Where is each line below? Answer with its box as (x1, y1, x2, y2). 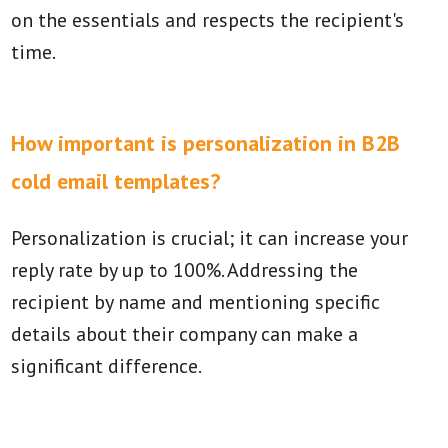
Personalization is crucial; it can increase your (11, 225, 409, 251)
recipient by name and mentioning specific (11, 289, 381, 315)
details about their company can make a (11, 321, 359, 347)
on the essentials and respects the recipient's (11, 7, 405, 33)
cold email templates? (11, 167, 221, 195)
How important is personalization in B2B (11, 129, 401, 157)
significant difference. (11, 353, 203, 379)
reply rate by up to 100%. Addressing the (11, 257, 359, 283)
